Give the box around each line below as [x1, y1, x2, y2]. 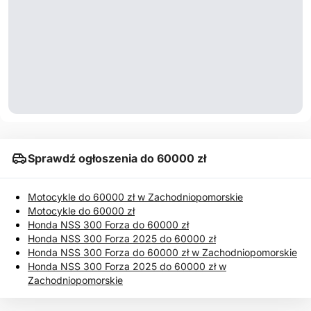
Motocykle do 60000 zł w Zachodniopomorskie [28, 190, 243, 203]
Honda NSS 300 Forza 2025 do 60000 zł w [28, 260, 226, 272]
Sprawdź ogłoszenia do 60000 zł [28, 151, 206, 165]
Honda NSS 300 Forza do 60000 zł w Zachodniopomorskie [28, 246, 297, 258]
